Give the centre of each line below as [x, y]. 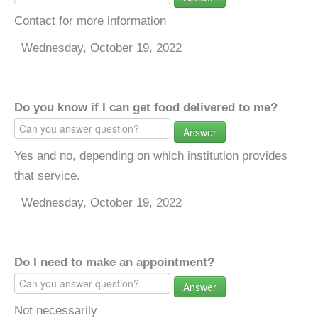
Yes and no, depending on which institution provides [151, 156]
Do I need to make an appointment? [114, 262]
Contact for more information [90, 21]
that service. [47, 176]
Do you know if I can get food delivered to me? [146, 108]
